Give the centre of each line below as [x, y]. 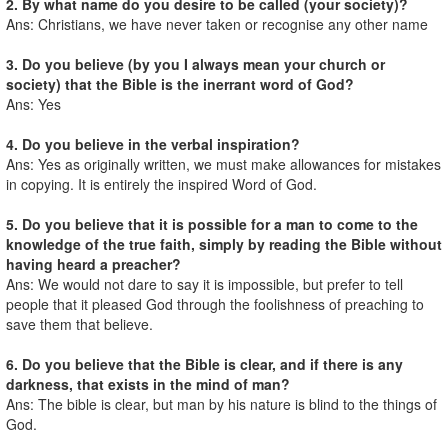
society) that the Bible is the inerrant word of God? [180, 83]
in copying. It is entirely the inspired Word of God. [161, 183]
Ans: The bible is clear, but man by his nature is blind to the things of [221, 403]
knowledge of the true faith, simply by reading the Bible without [224, 243]
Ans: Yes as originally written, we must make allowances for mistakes [223, 163]
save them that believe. [79, 323]
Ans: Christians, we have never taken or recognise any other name [217, 23]
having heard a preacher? [93, 263]
